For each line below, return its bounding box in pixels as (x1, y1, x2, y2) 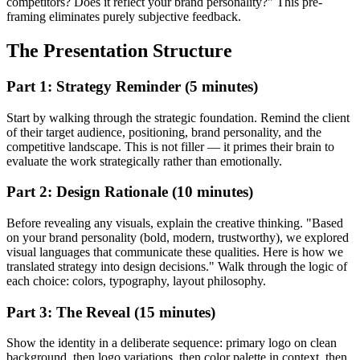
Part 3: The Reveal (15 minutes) (6, 303, 215, 321)
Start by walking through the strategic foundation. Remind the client (6, 110, 350, 125)
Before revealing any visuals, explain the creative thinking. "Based (6, 216, 343, 230)
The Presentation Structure (6, 39, 232, 61)
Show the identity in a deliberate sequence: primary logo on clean (6, 336, 337, 350)
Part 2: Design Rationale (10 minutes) (6, 183, 253, 201)
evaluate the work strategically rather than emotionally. (6, 153, 282, 168)
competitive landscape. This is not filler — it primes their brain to (6, 139, 334, 153)
